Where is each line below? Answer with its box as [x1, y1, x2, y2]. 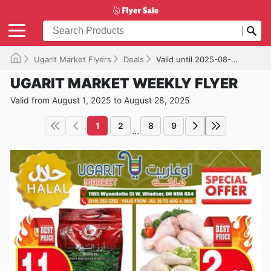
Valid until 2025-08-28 [156, 54, 231, 64]
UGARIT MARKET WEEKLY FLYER [10, 74, 238, 92]
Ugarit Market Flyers [34, 54, 111, 64]
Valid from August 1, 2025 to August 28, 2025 [10, 94, 190, 105]
